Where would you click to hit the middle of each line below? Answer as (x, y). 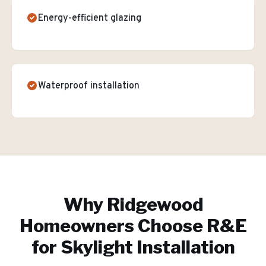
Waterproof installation (89, 86)
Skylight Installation (148, 247)
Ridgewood (155, 204)
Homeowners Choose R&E (133, 226)
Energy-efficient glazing (90, 18)
